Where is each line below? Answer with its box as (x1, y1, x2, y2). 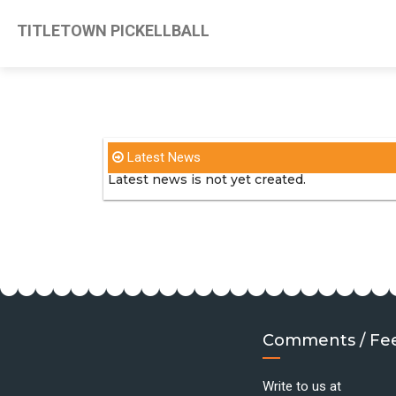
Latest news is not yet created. (108, 171, 306, 187)
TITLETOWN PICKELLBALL (13, 21, 209, 41)
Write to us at (263, 378, 341, 394)
